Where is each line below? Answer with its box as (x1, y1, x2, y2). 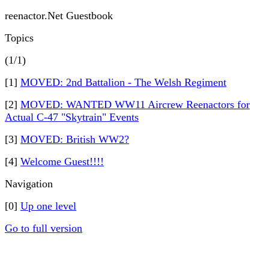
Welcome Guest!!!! (20, 156, 104, 168)
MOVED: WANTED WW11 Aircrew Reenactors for (20, 98, 250, 110)
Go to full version (5, 222, 82, 234)
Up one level (20, 200, 76, 212)
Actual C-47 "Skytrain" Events (5, 111, 139, 123)
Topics (5, 32, 34, 44)
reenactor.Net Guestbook (5, 10, 113, 22)
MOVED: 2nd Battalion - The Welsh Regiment (20, 76, 226, 88)
